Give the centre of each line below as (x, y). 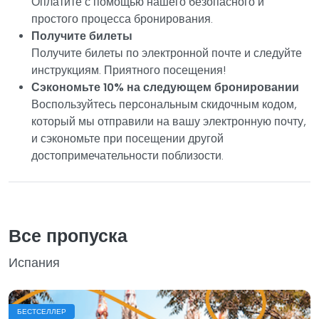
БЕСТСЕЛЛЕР (42, 311)
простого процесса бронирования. (122, 19)
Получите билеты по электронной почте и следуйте (167, 53)
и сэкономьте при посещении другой (127, 138)
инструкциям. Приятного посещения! (129, 70)
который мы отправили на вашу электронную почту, (169, 121)
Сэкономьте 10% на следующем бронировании (165, 87)
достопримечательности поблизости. (127, 155)
